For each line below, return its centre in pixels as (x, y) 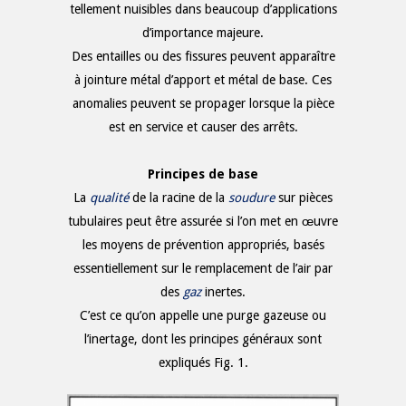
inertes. (225, 292)
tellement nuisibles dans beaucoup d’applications (203, 10)
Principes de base (203, 174)
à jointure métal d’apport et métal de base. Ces (203, 80)
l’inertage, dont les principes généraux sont (203, 339)
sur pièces (305, 198)
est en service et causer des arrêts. (203, 127)
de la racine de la (180, 198)
